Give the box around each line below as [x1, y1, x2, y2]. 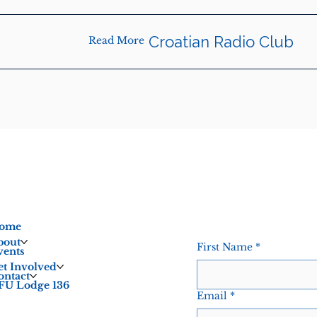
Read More [88, 34, 144, 47]
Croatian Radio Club [148, 33, 294, 52]
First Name [196, 241, 253, 254]
